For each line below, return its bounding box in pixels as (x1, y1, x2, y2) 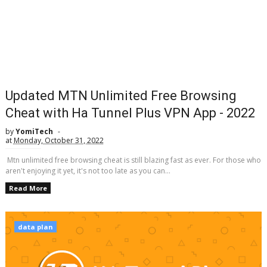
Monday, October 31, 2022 (13, 135, 104, 145)
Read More (8, 184, 47, 193)
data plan (17, 222, 53, 231)
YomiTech (15, 126, 53, 136)
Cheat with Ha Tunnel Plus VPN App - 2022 (5, 105, 255, 120)
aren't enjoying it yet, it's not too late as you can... (5, 166, 170, 176)
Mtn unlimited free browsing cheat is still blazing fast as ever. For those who (5, 155, 261, 165)
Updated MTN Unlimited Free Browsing (5, 88, 237, 103)
